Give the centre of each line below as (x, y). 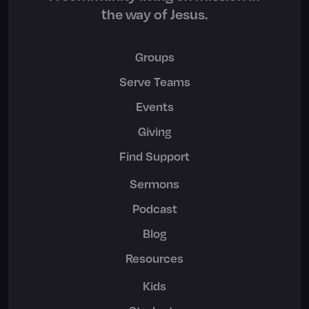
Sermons (154, 183)
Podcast (154, 208)
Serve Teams (154, 81)
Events (154, 106)
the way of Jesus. (154, 13)
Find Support (154, 156)
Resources (154, 258)
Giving (154, 131)
